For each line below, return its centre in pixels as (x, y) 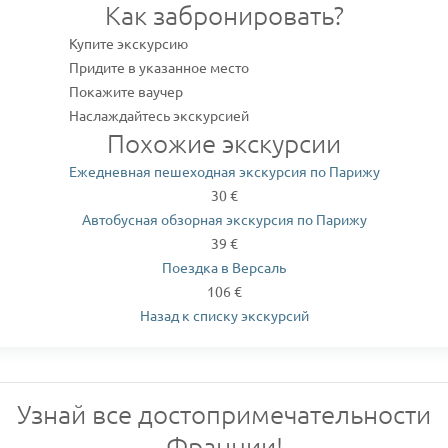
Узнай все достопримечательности (224, 413)
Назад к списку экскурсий (224, 315)
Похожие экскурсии (224, 142)
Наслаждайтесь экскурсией (158, 115)
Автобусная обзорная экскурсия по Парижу (224, 219)
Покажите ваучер (125, 91)
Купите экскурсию (128, 43)
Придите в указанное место (158, 67)
